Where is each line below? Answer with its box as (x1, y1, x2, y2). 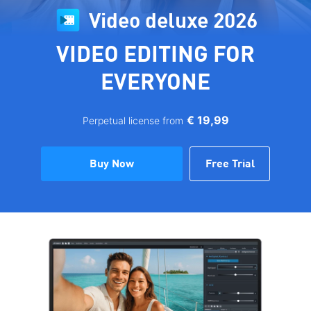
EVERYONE (101, 73, 210, 95)
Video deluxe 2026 (88, 12, 258, 33)
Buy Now (90, 159, 134, 170)
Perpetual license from (82, 115, 183, 126)
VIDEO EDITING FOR (56, 45, 255, 67)
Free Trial (205, 159, 255, 170)
